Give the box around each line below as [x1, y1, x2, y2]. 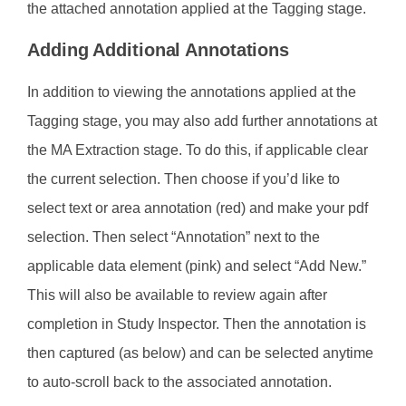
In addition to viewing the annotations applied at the [27, 84, 356, 101]
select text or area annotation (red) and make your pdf [27, 200, 368, 217]
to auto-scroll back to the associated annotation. [27, 374, 332, 391]
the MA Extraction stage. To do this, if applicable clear [27, 142, 368, 159]
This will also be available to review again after [27, 287, 327, 304]
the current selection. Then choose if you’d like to [27, 171, 340, 188]
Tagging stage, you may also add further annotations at [27, 113, 377, 130]
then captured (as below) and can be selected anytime [27, 345, 373, 362]
